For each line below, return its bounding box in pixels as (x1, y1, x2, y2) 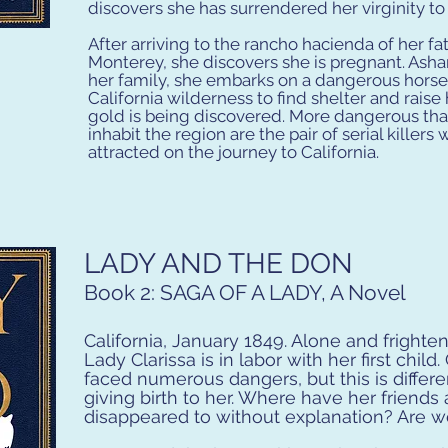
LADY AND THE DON (84, 247, 353, 280)
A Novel (330, 280, 406, 305)
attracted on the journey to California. (88, 142, 379, 162)
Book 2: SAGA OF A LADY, (84, 280, 330, 305)
